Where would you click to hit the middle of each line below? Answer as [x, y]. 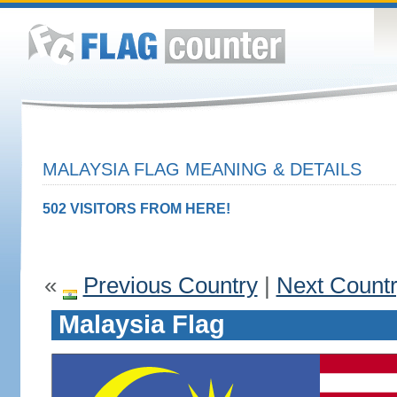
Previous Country [170, 285]
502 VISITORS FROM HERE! [136, 209]
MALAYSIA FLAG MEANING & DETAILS [202, 169]
